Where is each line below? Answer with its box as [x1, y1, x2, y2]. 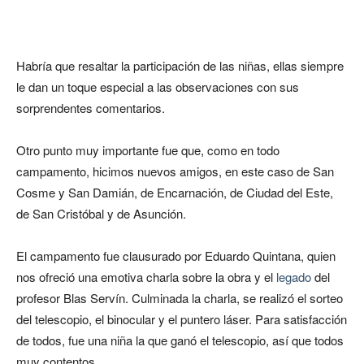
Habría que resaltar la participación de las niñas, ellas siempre [16, 57, 344, 75]
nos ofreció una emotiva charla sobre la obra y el [16, 268, 276, 286]
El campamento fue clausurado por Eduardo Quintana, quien [16, 247, 336, 265]
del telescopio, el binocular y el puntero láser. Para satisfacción [16, 310, 347, 328]
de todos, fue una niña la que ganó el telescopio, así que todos [16, 331, 344, 349]
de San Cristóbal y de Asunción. [16, 205, 186, 223]
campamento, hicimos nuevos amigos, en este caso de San [16, 162, 334, 180]
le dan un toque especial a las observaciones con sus [16, 78, 299, 96]
